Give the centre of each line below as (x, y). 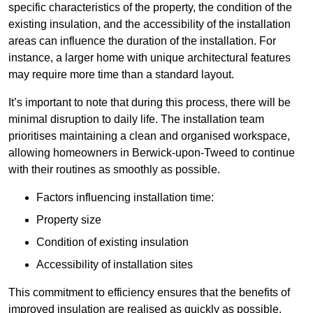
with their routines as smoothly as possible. (114, 170)
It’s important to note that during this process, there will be (150, 103)
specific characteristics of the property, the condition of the (150, 8)
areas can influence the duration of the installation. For (142, 41)
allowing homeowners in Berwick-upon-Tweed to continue (152, 153)
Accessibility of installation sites (115, 265)
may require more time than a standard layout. (121, 75)
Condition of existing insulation (112, 242)
